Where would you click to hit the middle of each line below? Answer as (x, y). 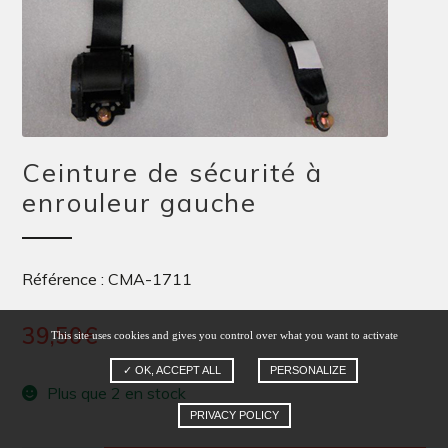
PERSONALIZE (308, 370)
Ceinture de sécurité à (172, 172)
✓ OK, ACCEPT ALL (172, 370)
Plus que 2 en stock (117, 392)
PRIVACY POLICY (234, 415)
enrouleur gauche (140, 202)
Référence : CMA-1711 (107, 278)
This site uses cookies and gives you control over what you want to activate (224, 335)
